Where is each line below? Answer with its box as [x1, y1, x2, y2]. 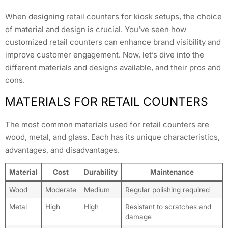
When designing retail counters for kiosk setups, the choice [5, 11, 222, 21]
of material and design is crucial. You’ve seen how [5, 24, 186, 34]
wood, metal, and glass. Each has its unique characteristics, [5, 132, 220, 142]
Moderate [45, 186, 76, 194]
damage [125, 213, 152, 221]
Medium [83, 186, 110, 194]
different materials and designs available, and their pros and [5, 62, 221, 72]
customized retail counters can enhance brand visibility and [5, 37, 221, 47]
